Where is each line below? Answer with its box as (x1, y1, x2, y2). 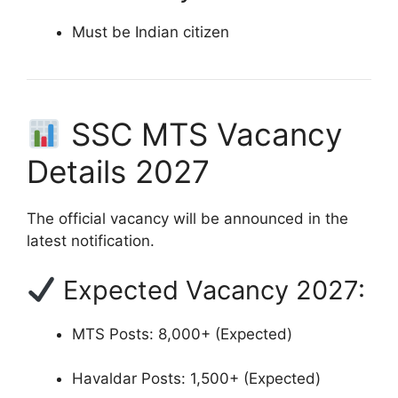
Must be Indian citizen (72, 23, 229, 42)
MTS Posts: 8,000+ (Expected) (72, 324, 292, 343)
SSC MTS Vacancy (61, 115, 342, 154)
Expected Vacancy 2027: (56, 274, 366, 306)
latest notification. (27, 232, 155, 251)
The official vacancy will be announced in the (27, 210, 348, 228)
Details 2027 (27, 153, 210, 191)
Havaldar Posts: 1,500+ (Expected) (72, 370, 321, 388)
